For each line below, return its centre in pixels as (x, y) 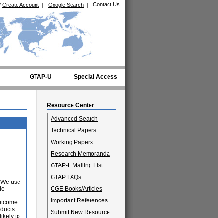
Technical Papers (73, 130)
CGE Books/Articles (76, 189)
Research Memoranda (80, 154)
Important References (79, 200)
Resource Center (71, 105)
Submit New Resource (80, 212)
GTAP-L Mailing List (77, 165)
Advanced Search (74, 119)
